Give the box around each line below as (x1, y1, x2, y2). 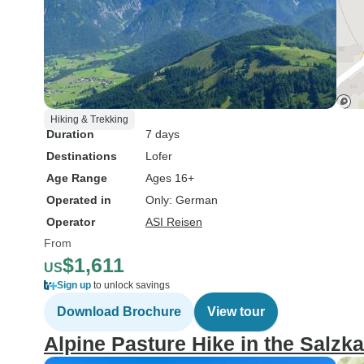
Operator (46, 215, 95, 228)
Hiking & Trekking (50, 114, 128, 125)
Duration (46, 128, 94, 141)
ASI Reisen (145, 215, 202, 228)
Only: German (145, 193, 218, 206)
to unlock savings (91, 279, 170, 291)
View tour (207, 305, 265, 318)
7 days (145, 128, 180, 141)
